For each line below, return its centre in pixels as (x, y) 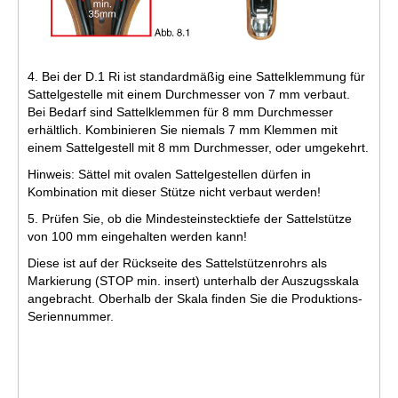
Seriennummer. (71, 316)
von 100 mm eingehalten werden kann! (137, 236)
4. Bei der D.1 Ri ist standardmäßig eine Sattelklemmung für (196, 76)
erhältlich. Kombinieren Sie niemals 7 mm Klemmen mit (183, 129)
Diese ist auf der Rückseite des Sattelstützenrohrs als (177, 263)
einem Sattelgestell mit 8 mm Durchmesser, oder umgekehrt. (198, 147)
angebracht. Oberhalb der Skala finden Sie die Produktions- (195, 298)
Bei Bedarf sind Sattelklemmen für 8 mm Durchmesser (180, 111)
